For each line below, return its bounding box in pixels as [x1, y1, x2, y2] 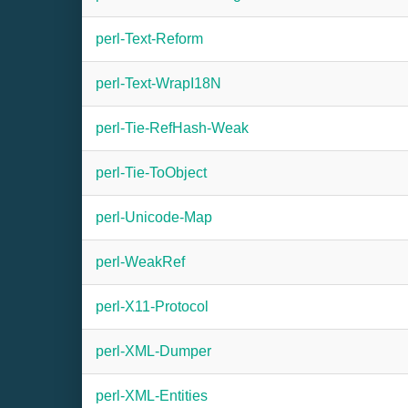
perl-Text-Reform [96, 31, 203, 46]
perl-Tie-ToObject [96, 165, 207, 180]
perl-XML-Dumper [96, 343, 211, 359]
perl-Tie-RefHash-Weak [96, 120, 249, 136]
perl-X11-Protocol [96, 299, 209, 314]
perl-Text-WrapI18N [96, 76, 221, 91]
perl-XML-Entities [96, 388, 208, 403]
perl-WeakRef [96, 254, 185, 270]
